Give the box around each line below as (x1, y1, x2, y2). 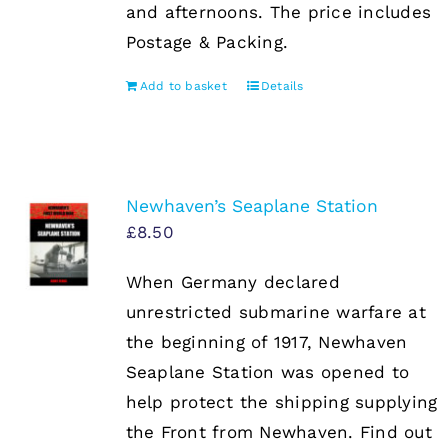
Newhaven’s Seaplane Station (125, 196, 378, 217)
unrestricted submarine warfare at (125, 302, 426, 323)
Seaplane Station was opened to (125, 362, 410, 383)
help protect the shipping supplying (125, 392, 438, 413)
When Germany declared (125, 272, 340, 293)
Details (260, 79, 304, 94)
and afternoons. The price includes (125, 2, 432, 23)
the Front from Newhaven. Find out (125, 422, 432, 443)
